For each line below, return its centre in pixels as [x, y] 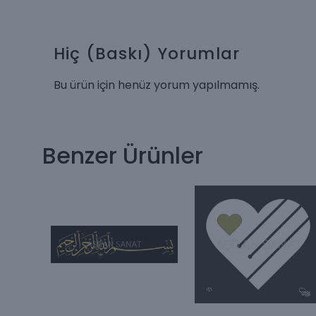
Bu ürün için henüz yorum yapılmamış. [157, 85]
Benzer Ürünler [123, 155]
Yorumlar [199, 53]
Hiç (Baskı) [103, 53]
